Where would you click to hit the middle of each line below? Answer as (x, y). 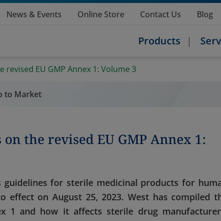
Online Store (101, 14)
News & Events (34, 14)
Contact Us (161, 14)
